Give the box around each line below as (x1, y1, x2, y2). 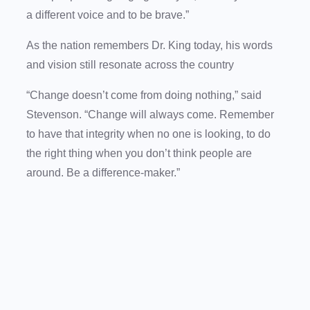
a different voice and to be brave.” (26, 9, 192, 21)
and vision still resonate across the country (26, 59, 237, 71)
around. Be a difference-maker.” (26, 167, 183, 179)
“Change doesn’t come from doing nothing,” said (26, 89, 262, 102)
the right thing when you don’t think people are (26, 147, 252, 160)
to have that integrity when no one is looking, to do (26, 128, 271, 140)
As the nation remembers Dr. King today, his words (26, 39, 273, 52)
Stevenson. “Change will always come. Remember (26, 109, 274, 121)
